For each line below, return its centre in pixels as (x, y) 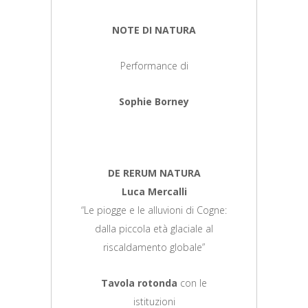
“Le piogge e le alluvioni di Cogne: (154, 210)
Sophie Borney (154, 101)
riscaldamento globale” (154, 247)
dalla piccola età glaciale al (154, 228)
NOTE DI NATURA (154, 30)
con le (192, 283)
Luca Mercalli (154, 191)
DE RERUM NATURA (154, 173)
